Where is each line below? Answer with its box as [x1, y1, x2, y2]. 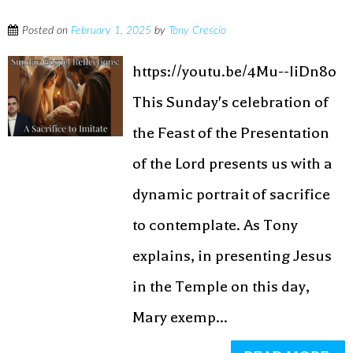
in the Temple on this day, [132, 277, 310, 295]
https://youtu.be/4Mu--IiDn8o [132, 62, 337, 80]
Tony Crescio [169, 25, 226, 36]
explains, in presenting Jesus [132, 247, 333, 265]
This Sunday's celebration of [132, 93, 329, 111]
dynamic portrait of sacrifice [132, 185, 331, 203]
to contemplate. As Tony [132, 216, 299, 234]
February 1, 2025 [71, 25, 151, 36]
